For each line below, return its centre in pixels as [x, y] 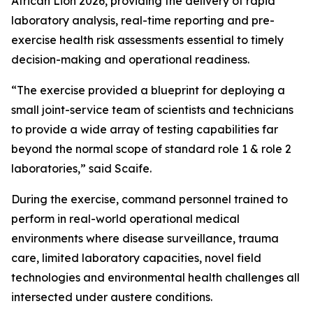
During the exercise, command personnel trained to [150, 199]
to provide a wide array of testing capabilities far [145, 129]
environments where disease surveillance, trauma [145, 238]
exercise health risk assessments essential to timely [147, 40]
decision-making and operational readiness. [130, 59]
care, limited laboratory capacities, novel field [136, 258]
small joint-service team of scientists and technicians [152, 110]
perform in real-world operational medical [125, 219]
